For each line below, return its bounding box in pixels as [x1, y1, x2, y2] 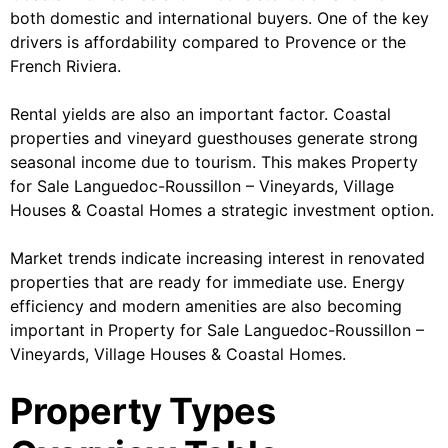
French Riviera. [10, 56, 121, 77]
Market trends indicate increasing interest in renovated [10, 248, 425, 269]
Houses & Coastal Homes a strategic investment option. [10, 200, 434, 221]
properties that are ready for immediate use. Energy [10, 272, 405, 293]
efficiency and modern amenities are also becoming [10, 296, 402, 317]
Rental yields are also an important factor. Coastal [10, 104, 391, 125]
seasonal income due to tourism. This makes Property [10, 152, 418, 173]
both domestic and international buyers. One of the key [10, 8, 429, 29]
